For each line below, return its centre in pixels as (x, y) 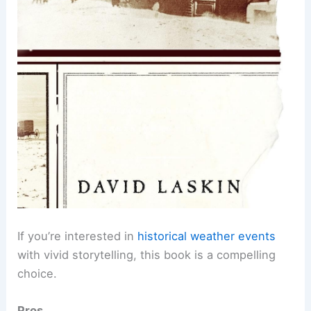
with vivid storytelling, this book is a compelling (147, 254)
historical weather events (207, 236)
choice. (37, 273)
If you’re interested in (78, 236)
